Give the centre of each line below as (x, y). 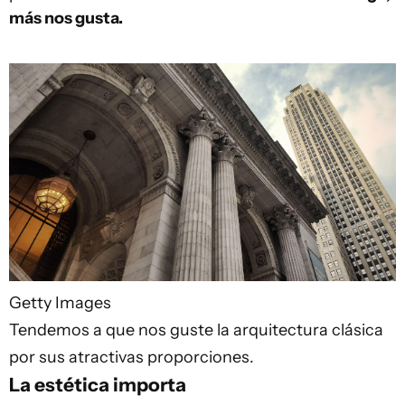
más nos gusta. (66, 18)
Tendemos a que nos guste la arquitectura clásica (196, 330)
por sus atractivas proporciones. (132, 357)
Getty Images (60, 302)
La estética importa (98, 384)
